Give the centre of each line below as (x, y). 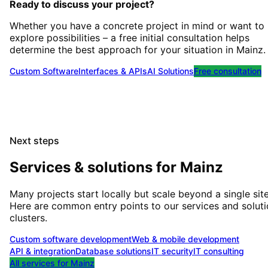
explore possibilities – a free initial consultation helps (130, 38)
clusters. (28, 218)
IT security (172, 251)
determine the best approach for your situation (118, 50)
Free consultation (228, 71)
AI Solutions (170, 71)
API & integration (42, 251)
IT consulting (219, 251)
